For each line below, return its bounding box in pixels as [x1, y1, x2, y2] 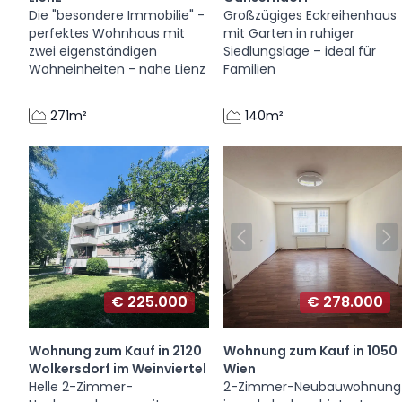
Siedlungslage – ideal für [223, 42, 377, 61]
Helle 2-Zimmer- [29, 377, 133, 396]
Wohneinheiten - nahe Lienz [29, 60, 205, 79]
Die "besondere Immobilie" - [29, 6, 205, 25]
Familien [223, 60, 276, 79]
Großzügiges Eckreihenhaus [223, 6, 398, 25]
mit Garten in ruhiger [223, 24, 355, 43]
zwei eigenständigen [29, 42, 157, 61]
